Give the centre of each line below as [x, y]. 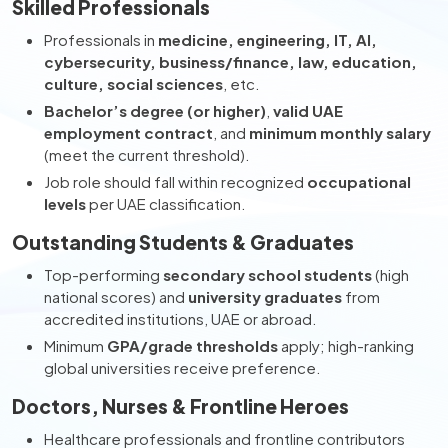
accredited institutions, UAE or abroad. [180, 318]
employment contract [128, 132]
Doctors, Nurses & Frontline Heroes [180, 406]
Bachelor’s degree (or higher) [155, 110]
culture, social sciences [133, 83]
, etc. [241, 83]
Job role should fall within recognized [175, 181]
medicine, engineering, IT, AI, [267, 39]
